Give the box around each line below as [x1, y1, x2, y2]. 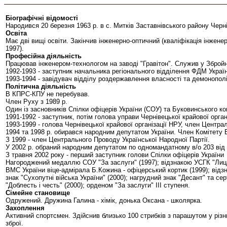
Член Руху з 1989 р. [6, 98, 67, 105]
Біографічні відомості [6, 14, 78, 22]
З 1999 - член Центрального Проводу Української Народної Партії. [6, 136, 210, 143]
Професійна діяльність [6, 52, 82, 60]
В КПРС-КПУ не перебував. [6, 90, 90, 98]
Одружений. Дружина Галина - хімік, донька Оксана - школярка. [6, 197, 202, 204]
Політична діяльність [6, 83, 76, 90]
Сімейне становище [6, 189, 70, 197]
